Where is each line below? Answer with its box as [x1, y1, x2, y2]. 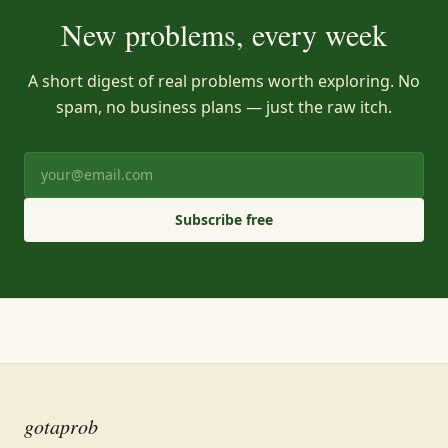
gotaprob [24, 413, 98, 439]
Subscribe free [175, 210, 273, 229]
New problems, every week [61, 14, 387, 54]
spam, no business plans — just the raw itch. [56, 96, 392, 118]
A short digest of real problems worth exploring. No [28, 70, 420, 92]
